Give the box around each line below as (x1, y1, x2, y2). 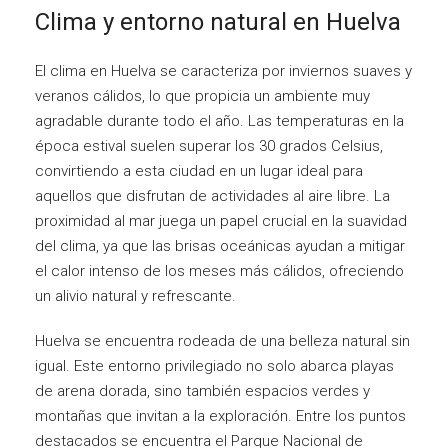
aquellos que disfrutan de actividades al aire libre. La (35, 186, 390, 205)
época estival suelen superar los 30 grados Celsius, (35, 136, 383, 155)
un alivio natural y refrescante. (35, 286, 236, 305)
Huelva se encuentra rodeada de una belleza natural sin (35, 331, 410, 350)
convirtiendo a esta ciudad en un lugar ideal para (35, 161, 363, 180)
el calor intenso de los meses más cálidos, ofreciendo (35, 261, 404, 280)
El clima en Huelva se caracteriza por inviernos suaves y (35, 61, 412, 80)
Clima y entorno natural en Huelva (35, 7, 401, 36)
